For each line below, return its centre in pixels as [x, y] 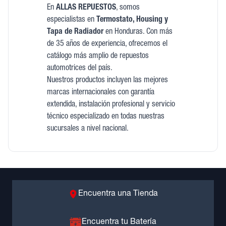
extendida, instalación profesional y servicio [111, 105]
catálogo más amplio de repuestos [98, 56]
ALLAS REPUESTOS [86, 8]
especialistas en [71, 20]
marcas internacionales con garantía [100, 93]
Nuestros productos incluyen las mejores [107, 81]
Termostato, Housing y [132, 20]
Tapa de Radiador [75, 32]
